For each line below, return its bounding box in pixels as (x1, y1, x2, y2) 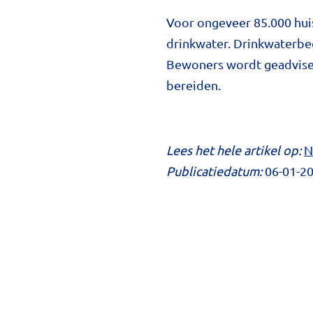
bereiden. (166, 78, 221, 93)
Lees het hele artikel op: (166, 142, 301, 157)
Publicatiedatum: (166, 163, 265, 178)
